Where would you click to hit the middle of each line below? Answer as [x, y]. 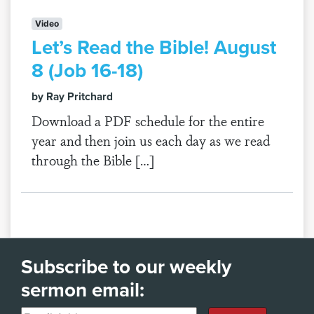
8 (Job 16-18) [87, 70]
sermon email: [83, 289]
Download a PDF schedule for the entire [148, 121]
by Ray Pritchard [72, 96]
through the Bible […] [93, 160]
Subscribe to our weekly [126, 266]
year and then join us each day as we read [151, 140]
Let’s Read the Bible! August [154, 47]
